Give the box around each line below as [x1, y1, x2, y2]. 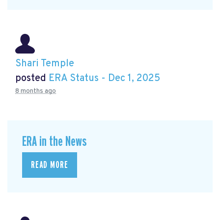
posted [15, 72, 49, 85]
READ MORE [31, 160, 68, 170]
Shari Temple [15, 57, 74, 70]
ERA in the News [22, 134, 87, 149]
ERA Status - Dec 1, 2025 [49, 72, 160, 85]
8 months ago [15, 86, 56, 95]
